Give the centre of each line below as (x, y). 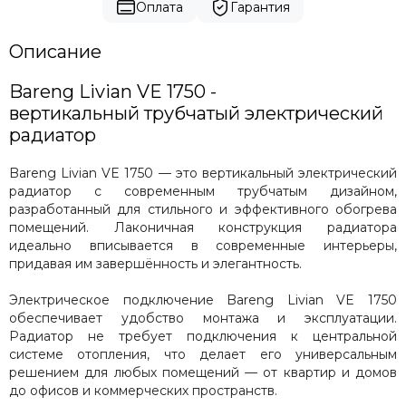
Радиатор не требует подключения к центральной (203, 336)
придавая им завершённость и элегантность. (155, 263)
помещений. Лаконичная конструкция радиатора (203, 227)
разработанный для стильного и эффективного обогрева (203, 209)
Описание (55, 51)
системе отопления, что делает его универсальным (203, 354)
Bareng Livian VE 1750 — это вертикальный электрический (203, 173)
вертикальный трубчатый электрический (196, 113)
